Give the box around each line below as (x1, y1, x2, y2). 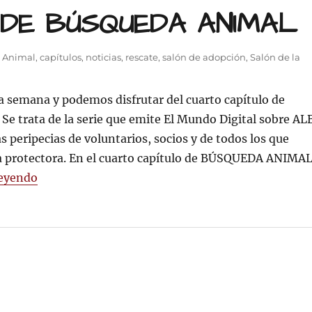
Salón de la (250, 51, 300, 63)
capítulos (40, 51, 81, 63)
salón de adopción (162, 51, 246, 63)
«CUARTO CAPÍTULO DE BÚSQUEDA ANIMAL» (37, 169, 292, 184)
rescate (125, 51, 158, 63)
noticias (86, 51, 121, 63)
